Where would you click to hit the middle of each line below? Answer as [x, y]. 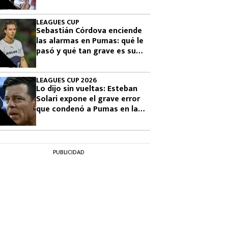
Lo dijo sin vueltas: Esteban [87, 89]
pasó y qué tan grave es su [86, 51]
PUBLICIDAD [69, 152]
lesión [47, 61]
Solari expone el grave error [88, 99]
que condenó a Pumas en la [87, 109]
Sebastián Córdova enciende [89, 31]
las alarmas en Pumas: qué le [90, 41]
